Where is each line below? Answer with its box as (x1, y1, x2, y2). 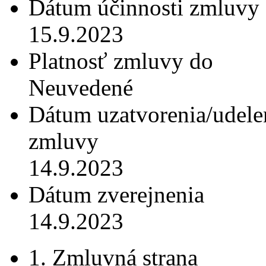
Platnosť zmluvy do (28, 48, 213, 74)
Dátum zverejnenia (28, 182, 204, 208)
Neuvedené (28, 75, 133, 101)
